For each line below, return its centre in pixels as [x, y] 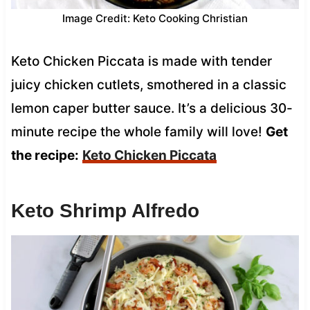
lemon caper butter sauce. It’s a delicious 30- [152, 108]
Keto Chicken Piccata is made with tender [141, 61]
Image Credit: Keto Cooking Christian [155, 18]
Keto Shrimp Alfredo [105, 210]
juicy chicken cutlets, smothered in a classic [148, 84]
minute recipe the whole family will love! [138, 131]
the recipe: [45, 155]
